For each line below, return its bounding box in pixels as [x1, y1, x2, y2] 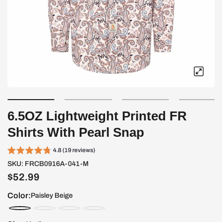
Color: [7, 191, 31, 200]
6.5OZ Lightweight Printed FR [7, 109, 187, 123]
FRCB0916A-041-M [25, 160, 89, 167]
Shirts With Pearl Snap [7, 125, 144, 140]
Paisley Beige [31, 192, 73, 199]
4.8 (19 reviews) [53, 147, 95, 154]
